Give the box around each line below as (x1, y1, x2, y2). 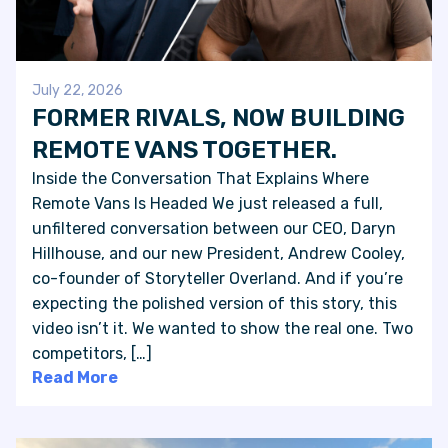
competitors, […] (32, 343, 152, 363)
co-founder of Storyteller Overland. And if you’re (32, 268, 403, 288)
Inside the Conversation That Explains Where (32, 168, 369, 188)
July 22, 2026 (32, 81, 123, 99)
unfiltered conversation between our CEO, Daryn (32, 218, 396, 238)
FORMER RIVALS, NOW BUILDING (32, 103, 405, 132)
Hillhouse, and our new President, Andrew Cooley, (32, 243, 405, 263)
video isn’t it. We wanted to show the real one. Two (32, 318, 413, 338)
